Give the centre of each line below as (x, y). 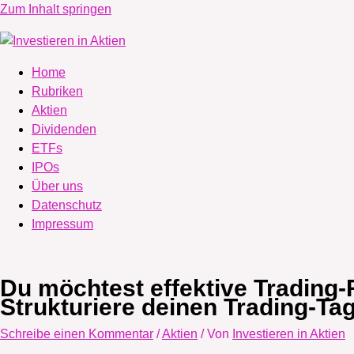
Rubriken (57, 91)
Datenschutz (67, 205)
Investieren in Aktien (289, 333)
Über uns (57, 186)
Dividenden (64, 129)
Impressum (62, 224)
